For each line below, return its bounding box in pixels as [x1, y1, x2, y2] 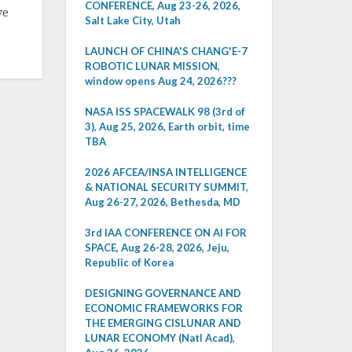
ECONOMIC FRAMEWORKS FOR [84, 302, 243, 314]
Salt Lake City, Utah [84, 14, 181, 27]
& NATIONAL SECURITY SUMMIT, [84, 181, 248, 193]
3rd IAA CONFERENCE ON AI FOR [84, 226, 247, 239]
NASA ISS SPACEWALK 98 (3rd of [84, 105, 245, 118]
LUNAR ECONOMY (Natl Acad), [84, 332, 235, 344]
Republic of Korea [84, 256, 174, 269]
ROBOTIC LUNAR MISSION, [84, 60, 220, 72]
